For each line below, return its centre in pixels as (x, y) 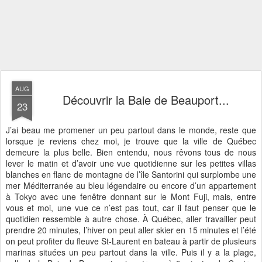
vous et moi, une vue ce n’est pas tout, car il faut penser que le (131, 208)
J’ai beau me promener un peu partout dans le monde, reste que (131, 130)
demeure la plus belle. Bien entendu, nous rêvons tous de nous (131, 152)
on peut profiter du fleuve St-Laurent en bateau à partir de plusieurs (131, 241)
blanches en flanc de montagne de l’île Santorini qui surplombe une (131, 174)
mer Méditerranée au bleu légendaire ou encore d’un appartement (131, 185)
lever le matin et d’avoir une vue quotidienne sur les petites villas (131, 163)
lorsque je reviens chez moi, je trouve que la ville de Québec (131, 141)
